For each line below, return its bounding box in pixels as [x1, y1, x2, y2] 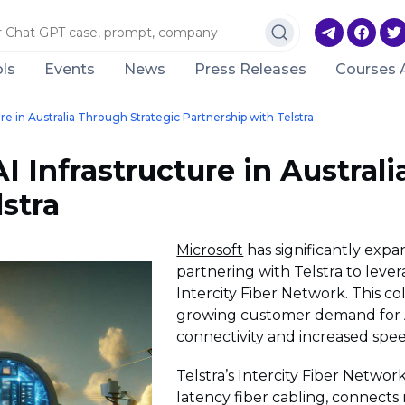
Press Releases [194, 60, 306, 78]
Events [44, 60, 95, 78]
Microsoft [176, 241, 244, 259]
